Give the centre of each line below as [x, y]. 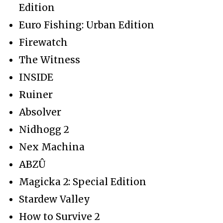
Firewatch [43, 42]
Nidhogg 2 [44, 129]
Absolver [40, 112]
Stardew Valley [55, 199]
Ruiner [36, 94]
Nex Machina [52, 147]
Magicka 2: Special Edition [83, 181]
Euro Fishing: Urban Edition [87, 25]
